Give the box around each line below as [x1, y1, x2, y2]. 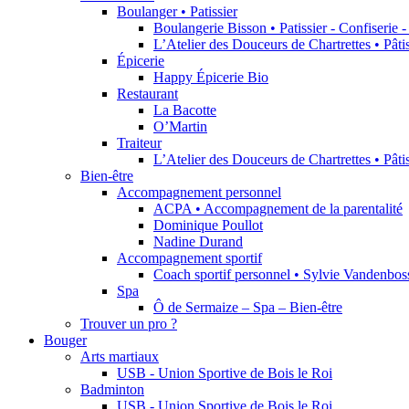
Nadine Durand [153, 234, 243, 250]
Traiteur [117, 135, 162, 152]
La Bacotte [153, 102, 216, 119]
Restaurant [117, 86, 178, 102]
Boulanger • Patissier [117, 4, 237, 20]
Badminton [80, 382, 144, 398]
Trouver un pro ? [80, 316, 177, 332]
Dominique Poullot [153, 217, 263, 234]
